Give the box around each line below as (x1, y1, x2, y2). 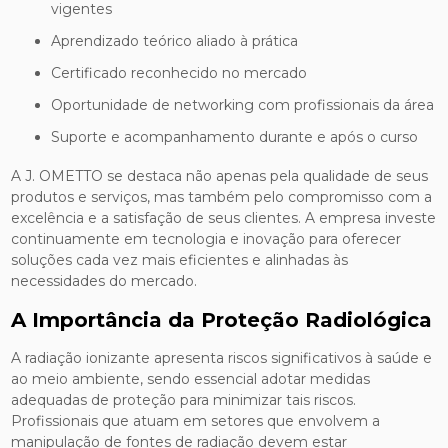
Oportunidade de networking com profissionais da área (63, 96, 435, 115)
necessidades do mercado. (11, 272, 198, 291)
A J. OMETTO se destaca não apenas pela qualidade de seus (11, 167, 429, 186)
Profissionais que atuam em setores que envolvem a (11, 412, 381, 431)
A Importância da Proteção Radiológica (11, 308, 433, 333)
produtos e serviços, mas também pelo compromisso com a (11, 188, 433, 207)
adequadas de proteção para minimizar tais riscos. (11, 391, 357, 410)
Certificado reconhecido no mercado (61, 64, 308, 83)
